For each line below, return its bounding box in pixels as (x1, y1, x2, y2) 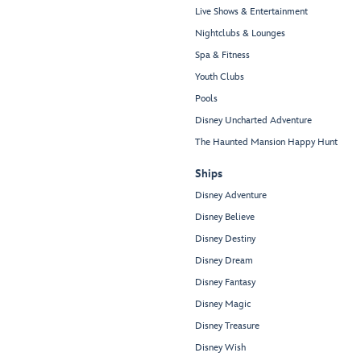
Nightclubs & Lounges (195, 27, 285, 40)
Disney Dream (195, 255, 253, 268)
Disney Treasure (195, 320, 259, 333)
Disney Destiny (195, 233, 255, 246)
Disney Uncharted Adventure (195, 114, 312, 127)
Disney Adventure (195, 189, 267, 202)
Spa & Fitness (195, 49, 250, 62)
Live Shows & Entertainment (195, 6, 308, 19)
